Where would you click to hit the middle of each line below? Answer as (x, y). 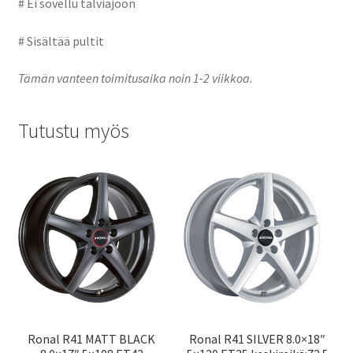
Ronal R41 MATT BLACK (92, 338)
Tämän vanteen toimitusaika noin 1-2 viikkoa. (135, 78)
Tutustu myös (73, 131)
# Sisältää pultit (61, 41)
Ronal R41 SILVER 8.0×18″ (258, 338)
